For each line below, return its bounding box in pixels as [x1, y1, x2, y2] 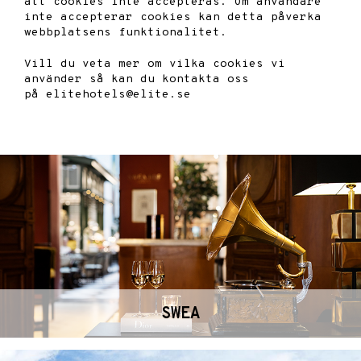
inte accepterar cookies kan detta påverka [24, 10, 322, 24]
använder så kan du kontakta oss [24, 73, 249, 86]
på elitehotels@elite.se [24, 88, 191, 102]
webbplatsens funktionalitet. [24, 26, 227, 39]
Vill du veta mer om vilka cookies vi [24, 57, 285, 71]
